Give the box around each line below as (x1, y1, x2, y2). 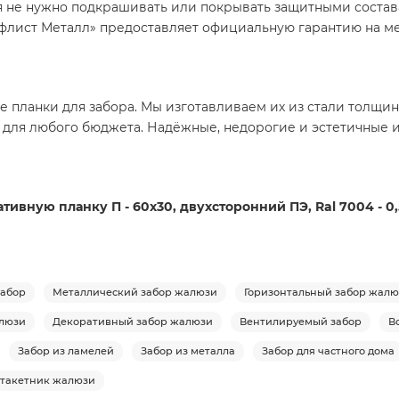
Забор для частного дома (262, 344, 395, 357)
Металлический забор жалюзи (53, 285, 217, 298)
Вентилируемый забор (240, 314, 362, 328)
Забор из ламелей (18, 344, 114, 357)
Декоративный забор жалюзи (53, 314, 213, 328)
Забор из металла (141, 344, 235, 357)
